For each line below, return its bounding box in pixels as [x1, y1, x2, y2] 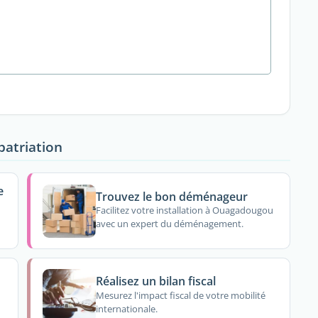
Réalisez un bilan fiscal [96, 273, 216, 290]
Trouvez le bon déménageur [96, 188, 248, 204]
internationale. [96, 302, 158, 315]
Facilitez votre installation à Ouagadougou [96, 204, 274, 217]
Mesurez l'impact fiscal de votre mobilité [96, 288, 266, 302]
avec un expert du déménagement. [96, 217, 244, 231]
